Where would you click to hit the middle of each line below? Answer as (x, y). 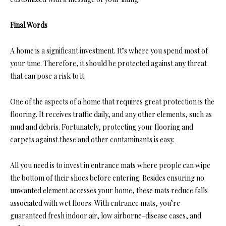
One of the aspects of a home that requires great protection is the (112, 102)
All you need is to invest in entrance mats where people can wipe (110, 165)
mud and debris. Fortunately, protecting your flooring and (102, 127)
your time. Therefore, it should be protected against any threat (108, 64)
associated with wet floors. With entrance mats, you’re (95, 203)
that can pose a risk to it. (48, 76)
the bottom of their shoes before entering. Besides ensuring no (107, 178)
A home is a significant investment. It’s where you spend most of (109, 51)
